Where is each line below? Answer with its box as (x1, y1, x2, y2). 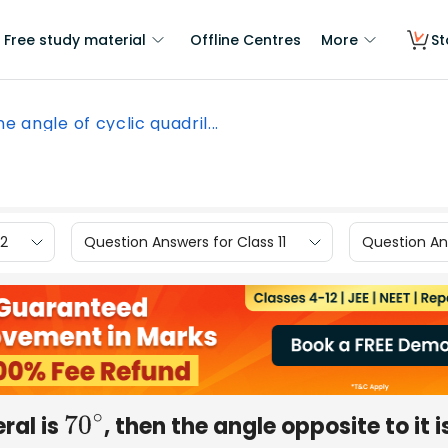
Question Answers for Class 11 (84, 231, 286, 252)
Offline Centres (190, 30, 301, 50)
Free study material (4, 30, 146, 50)
